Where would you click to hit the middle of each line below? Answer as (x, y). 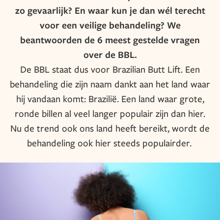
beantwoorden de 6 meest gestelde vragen (110, 40)
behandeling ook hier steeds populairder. (110, 143)
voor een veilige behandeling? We (110, 25)
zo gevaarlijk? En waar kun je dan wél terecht (110, 10)
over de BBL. (110, 55)
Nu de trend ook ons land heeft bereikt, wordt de (110, 128)
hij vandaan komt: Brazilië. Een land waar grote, (110, 98)
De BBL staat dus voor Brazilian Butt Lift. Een (110, 69)
